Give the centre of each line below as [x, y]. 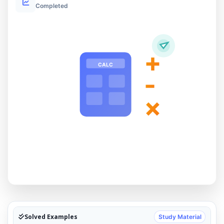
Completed [52, 6]
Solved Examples [51, 216]
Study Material [180, 216]
